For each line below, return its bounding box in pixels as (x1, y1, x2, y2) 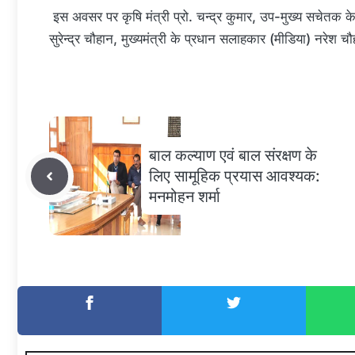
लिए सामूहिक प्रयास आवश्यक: (149, 166, 320, 186)
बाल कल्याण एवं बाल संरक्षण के (149, 146, 317, 166)
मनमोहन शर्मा (149, 187, 220, 207)
